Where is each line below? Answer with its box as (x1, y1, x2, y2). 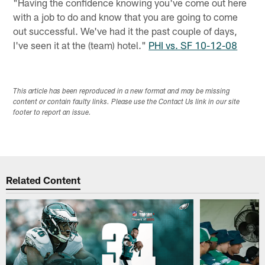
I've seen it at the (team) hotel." (13, 38, 149, 51)
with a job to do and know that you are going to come (13, 10, 238, 22)
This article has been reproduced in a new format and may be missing (13, 88, 231, 96)
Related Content (6, 173, 81, 186)
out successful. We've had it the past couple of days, (13, 24, 238, 37)
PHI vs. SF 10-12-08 (148, 38, 238, 51)
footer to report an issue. (13, 109, 92, 117)
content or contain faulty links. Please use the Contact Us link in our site (13, 99, 240, 106)
